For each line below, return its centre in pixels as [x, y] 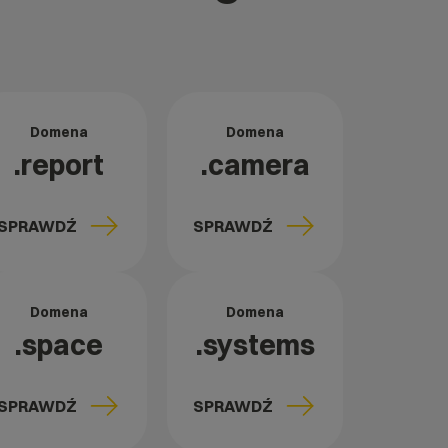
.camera [255, 165]
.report [59, 165]
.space [59, 345]
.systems [255, 345]
